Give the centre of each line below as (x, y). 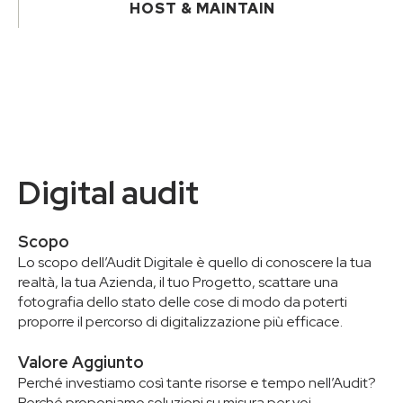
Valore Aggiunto (81, 363)
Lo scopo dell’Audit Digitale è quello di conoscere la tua (195, 263)
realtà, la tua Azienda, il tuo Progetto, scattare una (178, 282)
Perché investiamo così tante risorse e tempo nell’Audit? (197, 383)
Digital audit (108, 193)
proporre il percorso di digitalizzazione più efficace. (180, 322)
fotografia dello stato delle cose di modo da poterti (183, 302)
